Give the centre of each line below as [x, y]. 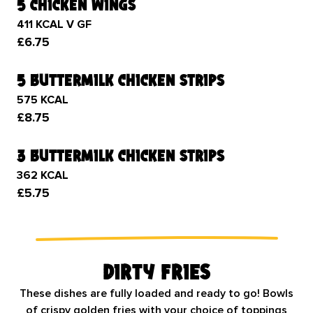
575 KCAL [43, 100]
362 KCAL [43, 175]
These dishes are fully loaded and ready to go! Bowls [156, 293]
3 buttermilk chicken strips [121, 155]
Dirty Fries [156, 271]
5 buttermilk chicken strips [121, 80]
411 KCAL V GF [54, 24]
